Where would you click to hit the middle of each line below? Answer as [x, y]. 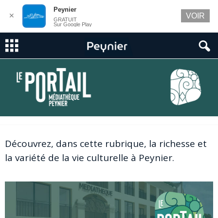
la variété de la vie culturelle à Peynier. [90, 158]
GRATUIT [65, 19]
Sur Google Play [73, 24]
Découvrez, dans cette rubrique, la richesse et [106, 144]
